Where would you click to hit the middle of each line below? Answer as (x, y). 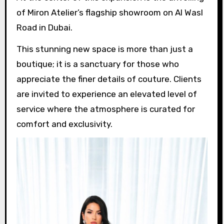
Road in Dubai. (44, 27)
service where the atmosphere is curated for (105, 109)
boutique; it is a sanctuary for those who (97, 64)
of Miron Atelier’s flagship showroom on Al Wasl (109, 12)
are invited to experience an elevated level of (106, 94)
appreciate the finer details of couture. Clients (109, 79)
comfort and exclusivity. (64, 124)
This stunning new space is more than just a (104, 49)
